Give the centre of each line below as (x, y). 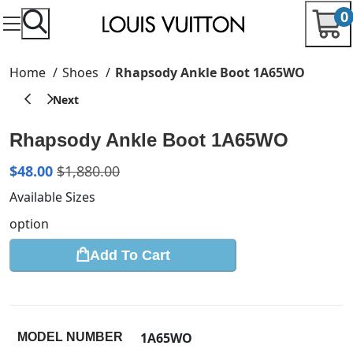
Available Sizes (52, 197)
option (29, 224)
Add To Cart (130, 255)
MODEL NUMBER (70, 337)
